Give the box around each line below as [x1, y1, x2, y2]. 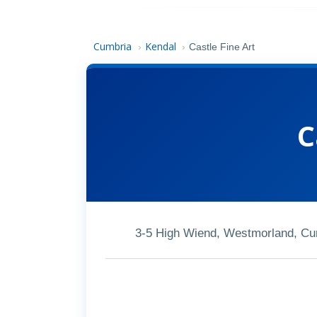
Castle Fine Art [189, 42, 255, 52]
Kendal [144, 40, 176, 53]
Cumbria [93, 40, 135, 53]
